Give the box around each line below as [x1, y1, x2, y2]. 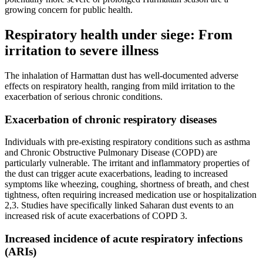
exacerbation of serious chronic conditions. [5, 91, 163, 102]
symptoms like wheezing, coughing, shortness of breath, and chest [5, 179, 249, 190]
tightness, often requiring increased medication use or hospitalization [5, 190, 257, 200]
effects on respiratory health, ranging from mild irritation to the [5, 80, 235, 91]
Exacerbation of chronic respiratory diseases [5, 113, 217, 126]
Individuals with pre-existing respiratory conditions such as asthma [5, 137, 250, 147]
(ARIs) [5, 245, 36, 258]
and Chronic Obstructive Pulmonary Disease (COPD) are [5, 147, 217, 158]
